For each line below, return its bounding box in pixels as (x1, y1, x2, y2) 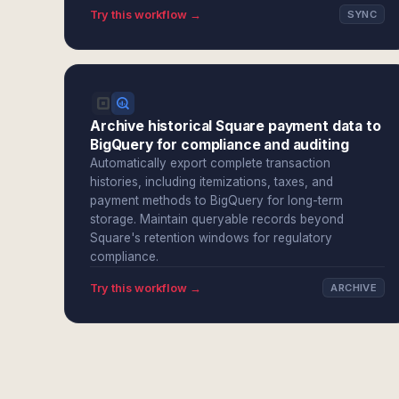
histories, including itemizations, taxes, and (90, 175, 333, 189)
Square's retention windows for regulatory (90, 231, 332, 245)
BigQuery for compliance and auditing (90, 136, 349, 153)
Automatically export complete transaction (90, 156, 330, 170)
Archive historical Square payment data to (90, 118, 381, 134)
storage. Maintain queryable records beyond (90, 212, 344, 226)
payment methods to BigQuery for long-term (90, 193, 343, 208)
